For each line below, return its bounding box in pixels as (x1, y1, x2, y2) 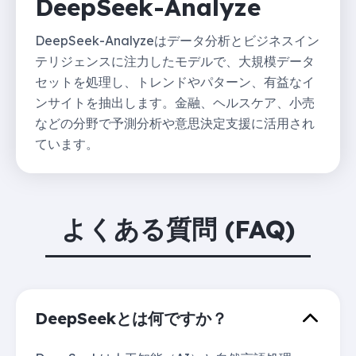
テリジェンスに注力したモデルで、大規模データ (35, 52, 315, 69)
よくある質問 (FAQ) (61, 212, 295, 245)
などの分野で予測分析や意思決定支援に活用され (35, 114, 315, 131)
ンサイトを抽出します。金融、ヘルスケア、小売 (35, 94, 315, 110)
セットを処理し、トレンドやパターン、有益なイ (35, 73, 315, 90)
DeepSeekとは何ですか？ (35, 308, 227, 328)
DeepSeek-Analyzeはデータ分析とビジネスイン (35, 32, 319, 48)
